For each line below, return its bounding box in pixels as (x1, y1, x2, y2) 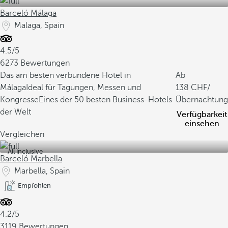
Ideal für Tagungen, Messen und (26, 83, 141, 92)
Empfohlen (18, 182, 51, 189)
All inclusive (8, 148, 43, 155)
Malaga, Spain (14, 21, 64, 30)
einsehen (184, 119, 219, 128)
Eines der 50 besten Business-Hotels (39, 95, 172, 104)
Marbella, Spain (14, 166, 70, 176)
